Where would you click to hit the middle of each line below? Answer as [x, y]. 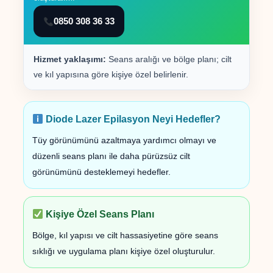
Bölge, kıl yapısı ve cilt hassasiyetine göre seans [125, 236]
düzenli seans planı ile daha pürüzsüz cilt [111, 156]
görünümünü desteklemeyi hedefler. [101, 172]
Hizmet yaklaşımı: [70, 60]
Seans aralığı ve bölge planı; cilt [169, 60]
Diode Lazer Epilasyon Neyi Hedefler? [132, 119]
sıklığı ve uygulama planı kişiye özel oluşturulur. [124, 251]
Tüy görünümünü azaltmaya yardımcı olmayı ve [124, 140]
